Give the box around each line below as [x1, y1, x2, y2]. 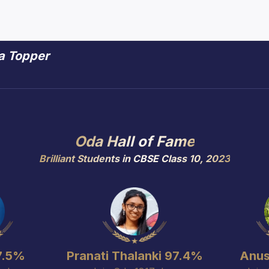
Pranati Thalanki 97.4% [66, 249, 203, 263]
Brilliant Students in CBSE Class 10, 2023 [39, 153, 230, 165]
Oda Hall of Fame [74, 133, 195, 150]
